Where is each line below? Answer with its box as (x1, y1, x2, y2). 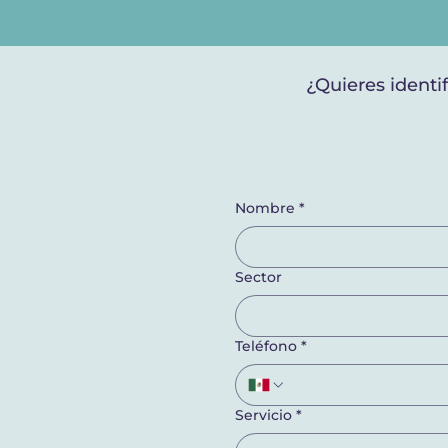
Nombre (235, 199, 295, 217)
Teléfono (235, 337, 297, 355)
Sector (235, 268, 282, 286)
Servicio (235, 406, 292, 424)
